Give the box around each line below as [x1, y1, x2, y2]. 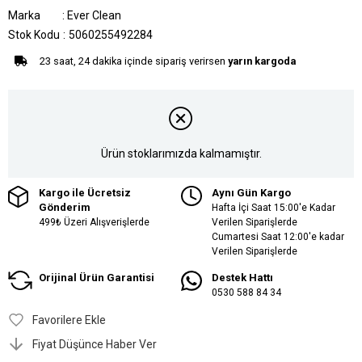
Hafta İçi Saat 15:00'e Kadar [212, 201, 335, 213]
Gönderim [39, 200, 90, 213]
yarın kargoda [228, 55, 296, 67]
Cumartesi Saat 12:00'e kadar [212, 230, 344, 242]
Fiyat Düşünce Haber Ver [32, 337, 157, 351]
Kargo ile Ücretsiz [39, 186, 131, 199]
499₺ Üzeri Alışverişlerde [39, 216, 149, 228]
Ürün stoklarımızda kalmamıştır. [100, 147, 262, 161]
